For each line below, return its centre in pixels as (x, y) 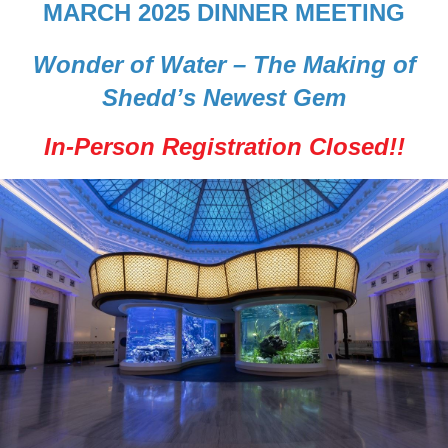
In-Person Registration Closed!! (224, 146)
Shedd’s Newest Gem (224, 97)
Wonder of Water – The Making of (224, 64)
